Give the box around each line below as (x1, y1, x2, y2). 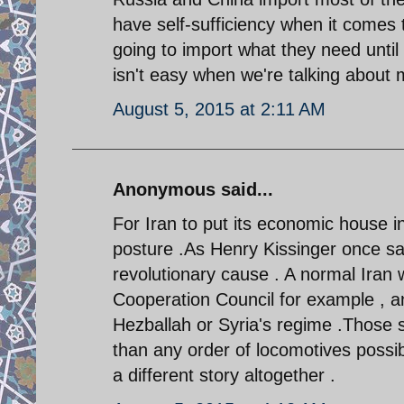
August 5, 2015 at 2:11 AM (113, 98, 326, 119)
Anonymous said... (113, 179, 273, 199)
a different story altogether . (113, 364, 335, 385)
